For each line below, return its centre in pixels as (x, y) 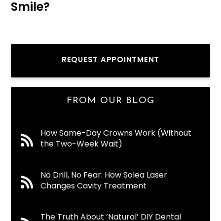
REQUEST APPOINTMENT (110, 59)
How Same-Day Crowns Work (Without (116, 133)
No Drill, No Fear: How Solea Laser (104, 175)
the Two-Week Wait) (82, 144)
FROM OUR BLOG (110, 101)
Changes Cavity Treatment (94, 185)
